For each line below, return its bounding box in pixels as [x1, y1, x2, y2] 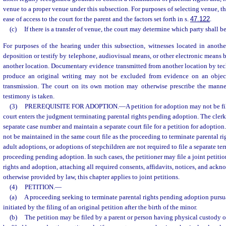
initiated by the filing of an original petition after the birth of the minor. [3, 203, 197, 211]
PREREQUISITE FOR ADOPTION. [24, 102, 119, 110]
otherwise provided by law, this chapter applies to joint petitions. [3, 173, 180, 181]
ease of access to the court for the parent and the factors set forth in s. [3, 15, 190, 23]
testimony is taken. [3, 92, 54, 100]
